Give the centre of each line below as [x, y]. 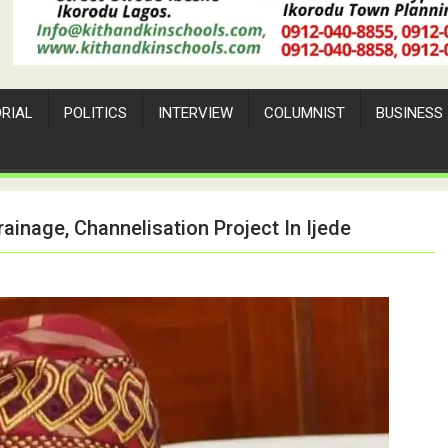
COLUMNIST [304, 112]
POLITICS [95, 112]
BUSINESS [409, 112]
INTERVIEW [195, 112]
